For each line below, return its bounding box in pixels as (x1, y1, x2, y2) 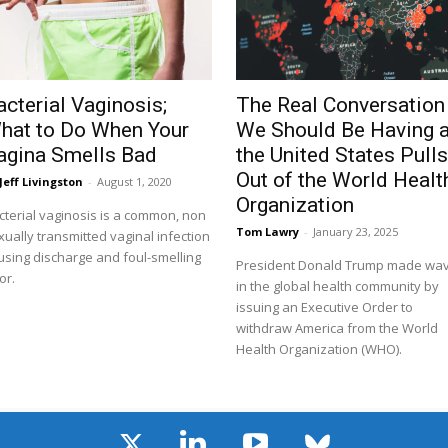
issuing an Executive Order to (236, 298, 414, 317)
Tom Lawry (236, 224, 300, 240)
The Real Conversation (236, 93, 446, 118)
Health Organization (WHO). (236, 340, 403, 359)
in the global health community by (236, 277, 440, 296)
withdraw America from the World (236, 319, 439, 338)
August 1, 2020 (96, 174, 172, 190)
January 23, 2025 (313, 224, 399, 240)
